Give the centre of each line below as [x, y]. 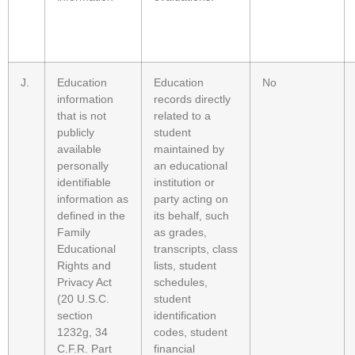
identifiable [84, 183]
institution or [184, 183]
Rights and [84, 266]
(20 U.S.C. [83, 299]
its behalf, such [191, 216]
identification [185, 316]
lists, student [185, 266]
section [75, 316]
